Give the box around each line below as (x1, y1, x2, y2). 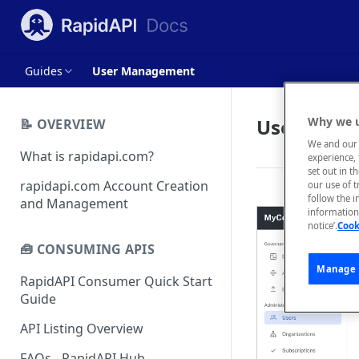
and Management (20, 194, 128, 212)
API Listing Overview (20, 320, 143, 338)
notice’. (308, 220, 337, 232)
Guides (25, 63, 63, 79)
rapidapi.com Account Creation (20, 176, 208, 195)
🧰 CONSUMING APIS (20, 240, 155, 259)
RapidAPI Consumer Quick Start (20, 272, 212, 291)
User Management (92, 63, 195, 79)
